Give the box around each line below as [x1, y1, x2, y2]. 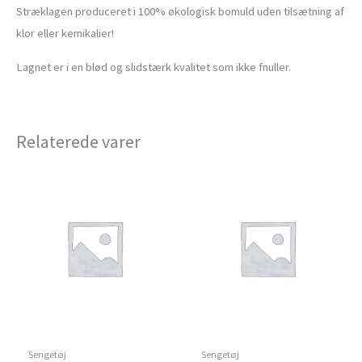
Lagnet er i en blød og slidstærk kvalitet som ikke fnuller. [16, 59, 291, 74]
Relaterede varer [16, 129, 141, 153]
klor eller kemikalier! [16, 26, 114, 41]
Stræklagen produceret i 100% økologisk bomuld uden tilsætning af [16, 4, 344, 19]
